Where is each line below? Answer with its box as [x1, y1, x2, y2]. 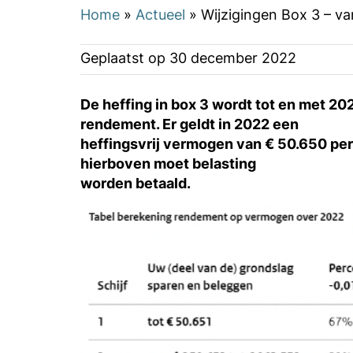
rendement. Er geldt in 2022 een [80, 113, 299, 134]
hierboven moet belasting [80, 152, 256, 173]
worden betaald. [80, 172, 191, 193]
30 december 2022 [169, 46, 296, 68]
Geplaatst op [80, 46, 169, 68]
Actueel [136, 3, 185, 24]
